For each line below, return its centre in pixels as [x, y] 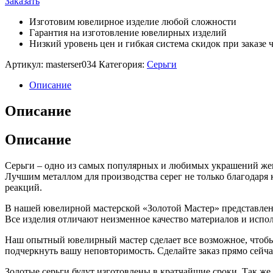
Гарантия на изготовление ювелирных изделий [128, 33]
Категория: [123, 64]
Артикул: [25, 64]
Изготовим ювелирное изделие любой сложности [133, 22]
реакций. [23, 187]
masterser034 [71, 64]
